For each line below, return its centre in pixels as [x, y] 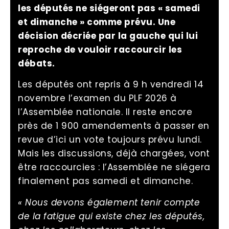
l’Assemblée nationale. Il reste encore [105, 112]
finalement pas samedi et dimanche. [105, 181]
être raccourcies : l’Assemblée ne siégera [114, 167]
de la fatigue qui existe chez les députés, [111, 216]
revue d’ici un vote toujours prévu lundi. [110, 140]
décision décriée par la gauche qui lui [108, 36]
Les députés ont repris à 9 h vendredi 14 [111, 85]
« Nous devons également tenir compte [109, 202]
